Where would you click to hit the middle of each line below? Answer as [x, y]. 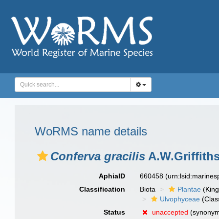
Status [115, 212]
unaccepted [170, 212]
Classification [102, 189]
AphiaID [112, 176]
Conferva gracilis [98, 156]
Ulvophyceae [180, 199]
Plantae [189, 189]
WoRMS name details [91, 131]
